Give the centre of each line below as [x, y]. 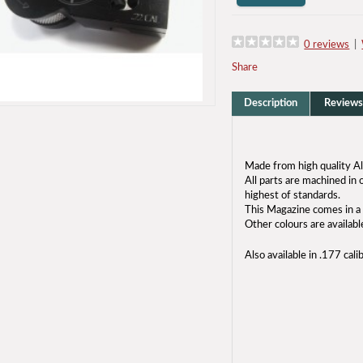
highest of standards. [293, 196]
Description [271, 103]
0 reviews [327, 45]
